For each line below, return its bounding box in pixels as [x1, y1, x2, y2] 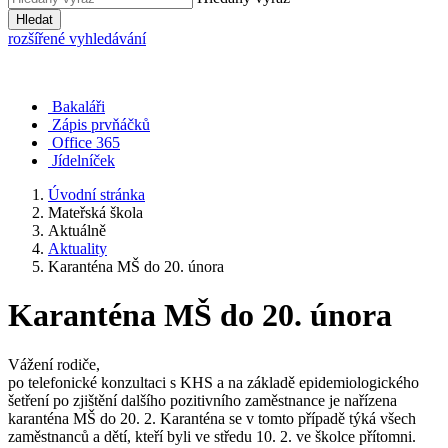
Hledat [16, 12, 53, 27]
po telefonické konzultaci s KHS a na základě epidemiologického [8, 373, 419, 391]
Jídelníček [52, 152, 115, 169]
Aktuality [48, 240, 107, 257]
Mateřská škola [48, 204, 143, 221]
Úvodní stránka [48, 186, 145, 203]
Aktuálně [48, 222, 106, 239]
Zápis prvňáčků [48, 116, 150, 133]
